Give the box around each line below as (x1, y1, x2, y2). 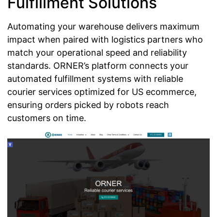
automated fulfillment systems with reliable (7, 73, 183, 84)
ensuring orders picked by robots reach (7, 99, 169, 110)
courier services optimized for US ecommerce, (7, 86, 197, 97)
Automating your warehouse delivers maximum (7, 21, 200, 31)
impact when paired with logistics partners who (7, 34, 203, 45)
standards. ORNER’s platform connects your (7, 60, 188, 71)
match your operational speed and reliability (7, 47, 187, 58)
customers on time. (7, 112, 86, 123)
